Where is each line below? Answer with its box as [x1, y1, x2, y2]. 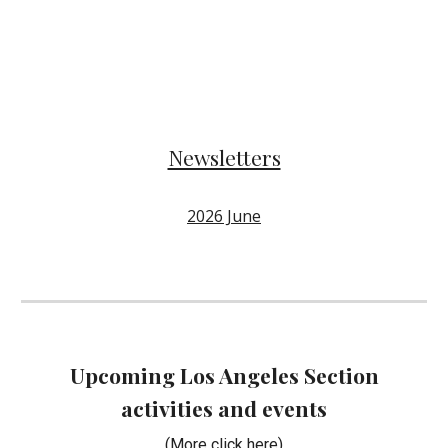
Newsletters [167, 142, 281, 171]
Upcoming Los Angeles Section [69, 361, 379, 389]
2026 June [187, 204, 261, 227]
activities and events [121, 394, 327, 422]
